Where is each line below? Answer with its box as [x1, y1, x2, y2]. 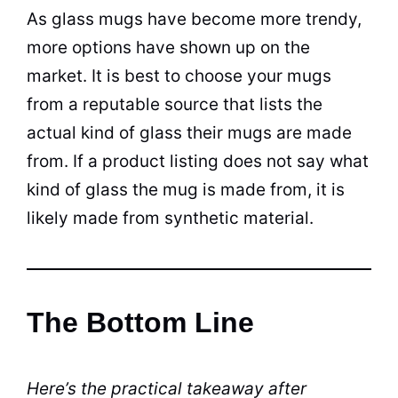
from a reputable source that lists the [27, 93, 322, 115]
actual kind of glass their [27, 122, 227, 143]
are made [272, 122, 352, 143]
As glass [27, 8, 99, 29]
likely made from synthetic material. [27, 207, 314, 228]
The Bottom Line [27, 306, 254, 338]
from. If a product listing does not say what [27, 150, 369, 171]
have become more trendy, [143, 8, 362, 29]
